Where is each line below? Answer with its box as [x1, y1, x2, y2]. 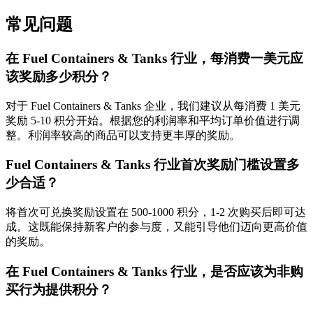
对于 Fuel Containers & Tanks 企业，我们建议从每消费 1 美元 [6, 99, 300, 112]
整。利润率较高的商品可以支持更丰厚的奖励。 [6, 129, 240, 141]
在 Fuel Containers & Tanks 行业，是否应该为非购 [6, 263, 303, 279]
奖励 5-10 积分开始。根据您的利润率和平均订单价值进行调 [6, 114, 300, 126]
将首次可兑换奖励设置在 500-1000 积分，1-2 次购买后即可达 [6, 206, 306, 219]
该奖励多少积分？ [6, 68, 112, 84]
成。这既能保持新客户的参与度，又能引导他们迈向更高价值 [6, 221, 307, 233]
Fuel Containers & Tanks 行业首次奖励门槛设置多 [6, 157, 300, 173]
